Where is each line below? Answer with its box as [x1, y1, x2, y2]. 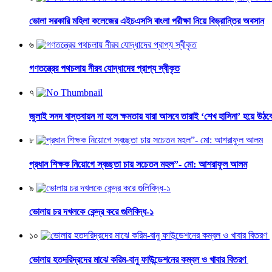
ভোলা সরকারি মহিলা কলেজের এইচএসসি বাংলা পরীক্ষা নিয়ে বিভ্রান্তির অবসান [29, 15, 264, 26]
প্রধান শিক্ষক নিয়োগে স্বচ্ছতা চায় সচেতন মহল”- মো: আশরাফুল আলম [29, 158, 247, 169]
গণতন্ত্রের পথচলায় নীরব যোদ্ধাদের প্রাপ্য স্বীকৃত [29, 63, 180, 74]
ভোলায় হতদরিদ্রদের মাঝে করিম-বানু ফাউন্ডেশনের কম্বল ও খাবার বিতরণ [29, 254, 248, 265]
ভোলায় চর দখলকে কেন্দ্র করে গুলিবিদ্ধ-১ [29, 206, 154, 217]
